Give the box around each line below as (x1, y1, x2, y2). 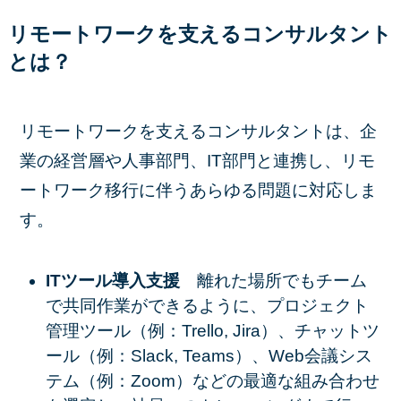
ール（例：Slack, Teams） (45, 346, 252, 365)
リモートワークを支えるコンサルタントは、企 (20, 122, 378, 141)
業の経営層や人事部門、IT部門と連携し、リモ (20, 151, 376, 171)
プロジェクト (266, 295, 369, 315)
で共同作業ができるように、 (45, 295, 267, 315)
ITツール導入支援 (45, 270, 197, 290)
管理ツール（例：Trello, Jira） (45, 320, 277, 340)
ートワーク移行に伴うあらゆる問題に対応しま (20, 181, 378, 200)
